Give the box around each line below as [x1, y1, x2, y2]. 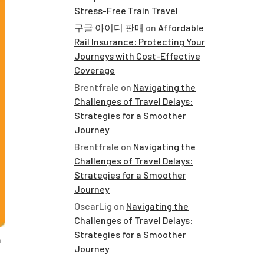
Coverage [74, 64, 115, 75]
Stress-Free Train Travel [74, 5, 178, 16]
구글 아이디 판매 [74, 22, 144, 33]
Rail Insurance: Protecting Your [74, 36, 205, 47]
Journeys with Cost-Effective [74, 50, 200, 61]
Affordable [158, 22, 204, 33]
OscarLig [74, 200, 112, 212]
